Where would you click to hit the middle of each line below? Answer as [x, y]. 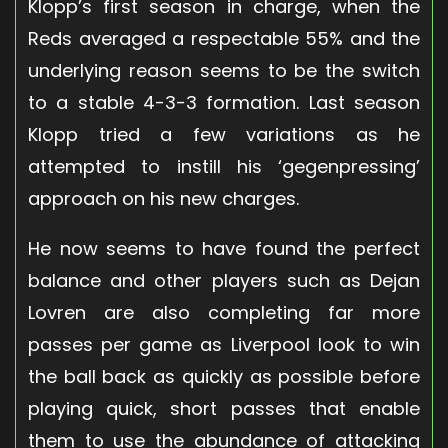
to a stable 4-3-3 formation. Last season [224, 102]
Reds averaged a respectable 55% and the [224, 38]
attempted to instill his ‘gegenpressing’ [224, 166]
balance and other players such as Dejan [224, 280]
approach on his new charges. [163, 198]
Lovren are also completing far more [224, 312]
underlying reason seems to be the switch [224, 70]
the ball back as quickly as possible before [224, 376]
